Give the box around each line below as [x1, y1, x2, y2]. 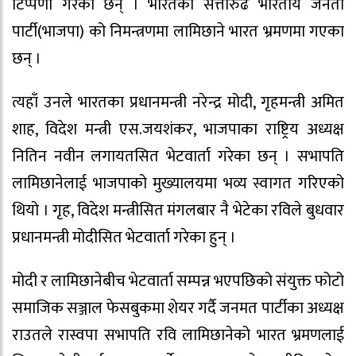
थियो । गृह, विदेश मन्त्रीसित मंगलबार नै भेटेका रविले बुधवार [12, 197, 344, 225]
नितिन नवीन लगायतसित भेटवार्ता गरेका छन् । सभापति [12, 143, 344, 171]
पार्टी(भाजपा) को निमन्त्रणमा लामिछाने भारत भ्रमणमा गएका [12, 18, 344, 46]
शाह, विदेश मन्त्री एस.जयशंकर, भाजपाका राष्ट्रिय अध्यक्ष [12, 116, 344, 144]
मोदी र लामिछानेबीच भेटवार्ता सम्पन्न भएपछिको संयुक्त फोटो [12, 268, 344, 296]
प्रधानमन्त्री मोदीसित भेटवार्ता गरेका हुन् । [12, 224, 236, 252]
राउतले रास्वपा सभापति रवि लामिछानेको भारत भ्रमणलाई [12, 322, 344, 350]
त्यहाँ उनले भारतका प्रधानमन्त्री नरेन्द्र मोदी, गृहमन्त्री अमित [12, 89, 344, 117]
